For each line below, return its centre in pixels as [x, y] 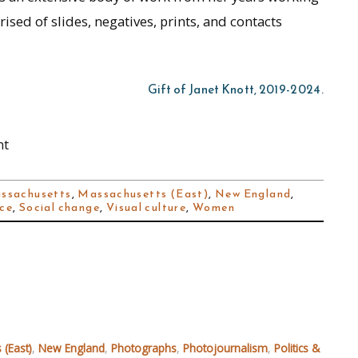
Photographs [144, 348]
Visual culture [146, 207]
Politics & [297, 348]
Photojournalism [225, 348]
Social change [59, 207]
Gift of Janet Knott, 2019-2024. [235, 89]
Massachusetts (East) [143, 193]
